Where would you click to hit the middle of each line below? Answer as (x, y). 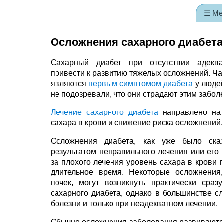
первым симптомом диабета (141, 83)
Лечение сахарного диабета (104, 112)
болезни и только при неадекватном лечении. (134, 203)
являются (70, 83)
